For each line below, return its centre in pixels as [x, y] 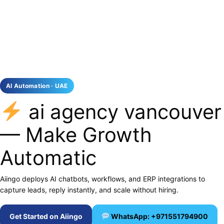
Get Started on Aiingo [46, 216]
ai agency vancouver [122, 112]
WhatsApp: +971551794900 [158, 216]
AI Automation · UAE [37, 86]
